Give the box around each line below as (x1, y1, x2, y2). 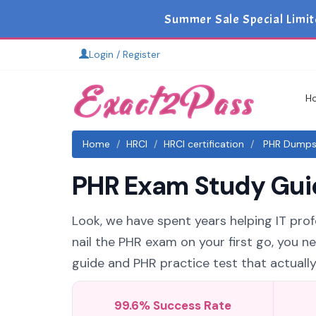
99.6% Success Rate (114, 298, 231, 313)
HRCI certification (164, 138, 244, 150)
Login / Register (89, 48, 160, 61)
